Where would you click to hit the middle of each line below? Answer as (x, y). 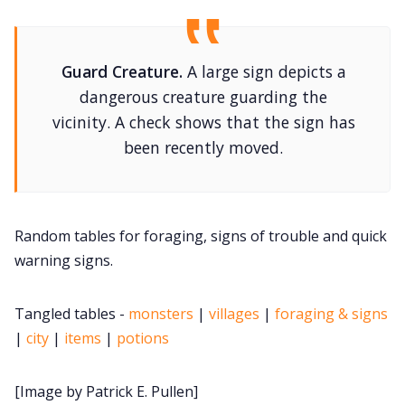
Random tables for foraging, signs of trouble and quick (201, 236)
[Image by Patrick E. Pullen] (106, 392)
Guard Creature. (122, 72)
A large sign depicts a (264, 72)
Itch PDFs (202, 344)
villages (234, 314)
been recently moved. (203, 148)
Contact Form (202, 65)
